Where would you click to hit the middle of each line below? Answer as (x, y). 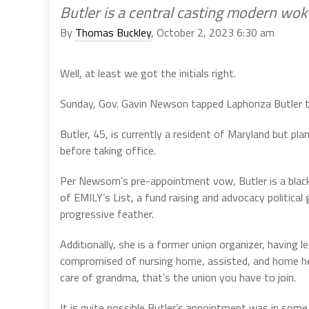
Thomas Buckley (113, 32)
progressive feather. (107, 213)
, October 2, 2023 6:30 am (213, 32)
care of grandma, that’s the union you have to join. (178, 277)
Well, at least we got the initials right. (148, 73)
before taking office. (108, 150)
